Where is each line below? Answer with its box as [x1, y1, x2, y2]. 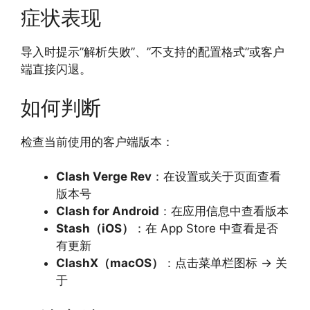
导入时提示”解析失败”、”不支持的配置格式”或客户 [21, 45, 284, 60]
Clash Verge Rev [56, 170, 152, 184]
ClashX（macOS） [56, 256, 163, 271]
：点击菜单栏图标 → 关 [163, 256, 287, 271]
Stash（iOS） [56, 221, 134, 236]
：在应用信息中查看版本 [159, 204, 289, 219]
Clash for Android [56, 204, 159, 219]
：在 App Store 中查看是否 [134, 221, 278, 236]
